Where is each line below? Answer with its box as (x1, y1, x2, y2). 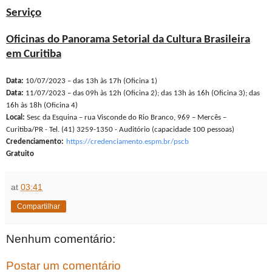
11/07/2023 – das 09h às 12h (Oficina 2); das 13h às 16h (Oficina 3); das (24, 89, 260, 98)
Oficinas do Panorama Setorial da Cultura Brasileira (6, 34, 250, 46)
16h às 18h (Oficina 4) (6, 101, 78, 110)
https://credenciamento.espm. (66, 138, 163, 146)
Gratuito (6, 150, 34, 158)
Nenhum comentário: (6, 233, 115, 246)
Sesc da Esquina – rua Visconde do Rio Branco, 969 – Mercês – (25, 114, 226, 122)
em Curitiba (6, 49, 61, 61)
